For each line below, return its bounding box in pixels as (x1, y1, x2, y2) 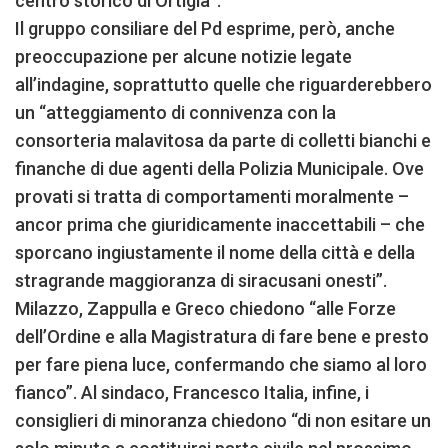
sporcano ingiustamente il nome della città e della (15, 241, 415, 263)
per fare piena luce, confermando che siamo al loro (15, 353, 427, 375)
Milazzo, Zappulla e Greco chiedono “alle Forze (15, 297, 396, 319)
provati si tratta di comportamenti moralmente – (15, 185, 409, 207)
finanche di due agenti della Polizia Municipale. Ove (15, 157, 424, 179)
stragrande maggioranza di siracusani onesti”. (15, 269, 387, 291)
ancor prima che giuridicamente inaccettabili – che (15, 213, 425, 235)
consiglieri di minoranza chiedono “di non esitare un (15, 409, 431, 431)
